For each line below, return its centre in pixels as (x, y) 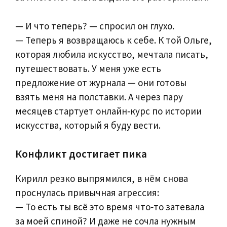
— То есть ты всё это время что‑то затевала (110, 207)
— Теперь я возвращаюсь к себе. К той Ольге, (113, 40)
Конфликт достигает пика (81, 154)
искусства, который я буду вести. (88, 125)
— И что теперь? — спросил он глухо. (95, 26)
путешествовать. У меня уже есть (88, 68)
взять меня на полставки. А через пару (99, 97)
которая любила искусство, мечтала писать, (112, 54)
